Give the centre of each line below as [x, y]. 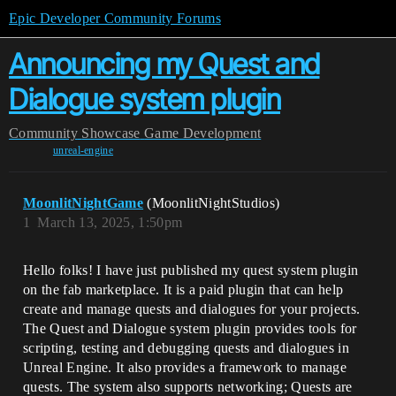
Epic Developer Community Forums [115, 18]
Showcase [111, 133]
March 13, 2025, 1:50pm [110, 222]
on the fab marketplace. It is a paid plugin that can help [183, 289]
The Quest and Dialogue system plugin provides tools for [190, 328]
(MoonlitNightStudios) [213, 203]
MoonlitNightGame [84, 203]
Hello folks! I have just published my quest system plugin [191, 270]
